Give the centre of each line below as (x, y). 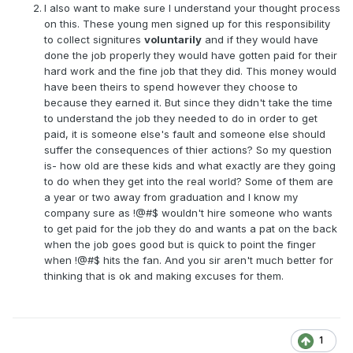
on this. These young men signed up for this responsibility (187, 24)
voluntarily (173, 40)
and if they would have (260, 40)
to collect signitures (94, 40)
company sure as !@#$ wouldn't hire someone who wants (188, 213)
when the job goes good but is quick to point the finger (180, 245)
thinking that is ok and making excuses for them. (164, 276)
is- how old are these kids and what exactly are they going (190, 166)
